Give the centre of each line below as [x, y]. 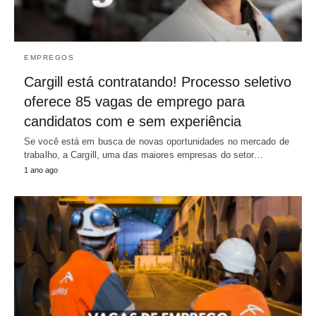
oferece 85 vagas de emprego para [134, 102]
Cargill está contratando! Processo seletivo [158, 82]
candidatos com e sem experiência [133, 122]
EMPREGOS [49, 58]
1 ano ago [41, 170]
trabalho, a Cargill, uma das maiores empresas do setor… [144, 155]
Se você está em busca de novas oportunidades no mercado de [157, 142]
